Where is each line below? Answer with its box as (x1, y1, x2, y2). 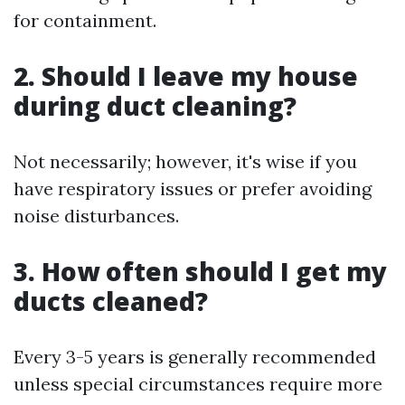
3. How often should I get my (14, 254, 387, 289)
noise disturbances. (14, 204, 179, 228)
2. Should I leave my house (14, 59, 358, 94)
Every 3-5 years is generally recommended (14, 345, 376, 369)
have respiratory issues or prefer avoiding (14, 177, 372, 201)
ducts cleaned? (14, 284, 208, 319)
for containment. (14, 9, 156, 33)
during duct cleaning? (14, 89, 297, 124)
